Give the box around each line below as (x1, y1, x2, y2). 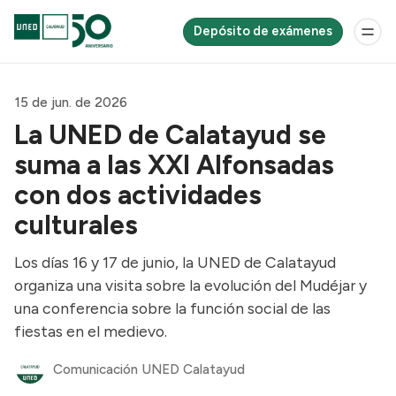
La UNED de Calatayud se (14, 118, 326, 151)
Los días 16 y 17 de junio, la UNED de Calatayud (14, 253, 336, 271)
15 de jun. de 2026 (14, 95, 127, 110)
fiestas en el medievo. (14, 322, 167, 340)
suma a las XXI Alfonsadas (14, 148, 334, 181)
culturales (14, 209, 138, 241)
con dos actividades (14, 179, 262, 211)
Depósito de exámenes (194, 23, 332, 39)
